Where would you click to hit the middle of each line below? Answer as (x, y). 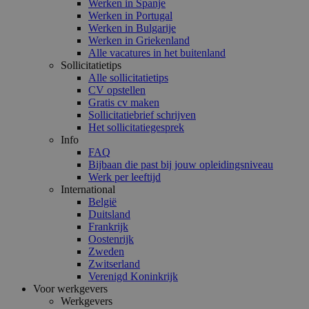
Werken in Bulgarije (132, 28)
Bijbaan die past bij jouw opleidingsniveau (181, 165)
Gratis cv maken (124, 102)
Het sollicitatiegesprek (136, 127)
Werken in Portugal (130, 16)
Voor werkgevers (70, 289)
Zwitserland (114, 264)
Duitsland (109, 214)
